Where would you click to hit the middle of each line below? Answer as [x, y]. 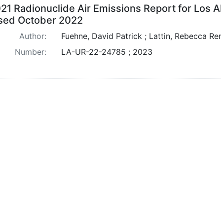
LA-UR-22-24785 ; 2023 [107, 52]
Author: [33, 36]
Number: [30, 52]
